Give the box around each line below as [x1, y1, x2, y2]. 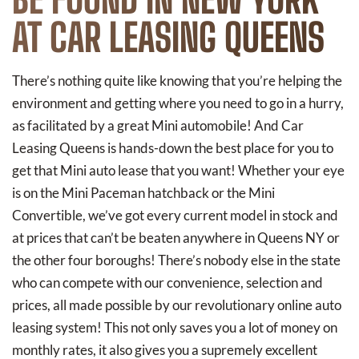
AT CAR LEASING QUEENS [12, 14, 325, 60]
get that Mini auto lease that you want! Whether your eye [12, 161, 345, 179]
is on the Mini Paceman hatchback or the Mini [12, 184, 275, 201]
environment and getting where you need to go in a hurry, [12, 94, 344, 111]
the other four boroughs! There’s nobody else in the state [12, 251, 341, 268]
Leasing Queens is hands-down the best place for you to [12, 139, 333, 156]
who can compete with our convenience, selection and [12, 273, 323, 291]
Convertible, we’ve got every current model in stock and [12, 206, 338, 224]
